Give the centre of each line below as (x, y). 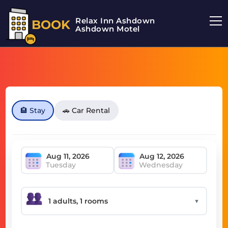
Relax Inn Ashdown (115, 21)
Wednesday (161, 165)
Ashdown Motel (108, 29)
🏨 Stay (33, 110)
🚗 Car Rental (87, 110)
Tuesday (61, 165)
